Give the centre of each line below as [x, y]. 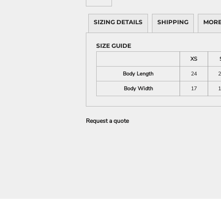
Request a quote [107, 121]
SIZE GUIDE [114, 46]
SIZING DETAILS [118, 22]
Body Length [138, 74]
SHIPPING [173, 22]
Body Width [138, 89]
